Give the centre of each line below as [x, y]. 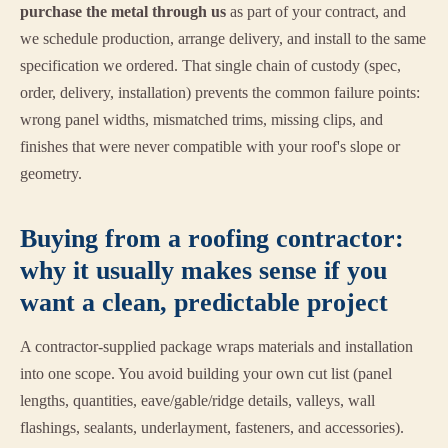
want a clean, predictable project [204, 303]
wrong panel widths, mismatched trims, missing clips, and [201, 120]
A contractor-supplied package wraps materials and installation [216, 347]
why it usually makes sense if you [203, 271]
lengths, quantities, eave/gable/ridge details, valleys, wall [197, 401]
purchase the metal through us [123, 12]
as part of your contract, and [316, 12]
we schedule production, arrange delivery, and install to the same [223, 39]
